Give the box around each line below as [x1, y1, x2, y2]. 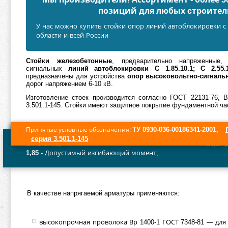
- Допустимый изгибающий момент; [39, 149, 158, 157]
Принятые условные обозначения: [26, 126, 132, 133]
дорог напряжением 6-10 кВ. [26, 80, 113, 88]
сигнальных [26, 65, 68, 72]
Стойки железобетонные [26, 57, 112, 65]
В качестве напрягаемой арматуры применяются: [27, 189, 180, 197]
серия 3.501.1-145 [31, 135, 88, 142]
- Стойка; [31, 140, 61, 148]
